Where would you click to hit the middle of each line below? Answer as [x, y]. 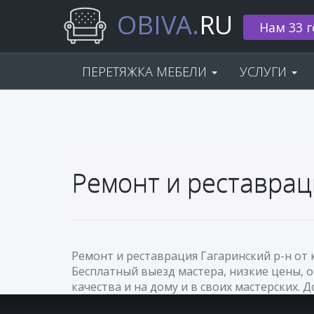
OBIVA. [158, 25]
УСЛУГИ [265, 71]
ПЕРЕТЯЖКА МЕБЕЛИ [146, 71]
